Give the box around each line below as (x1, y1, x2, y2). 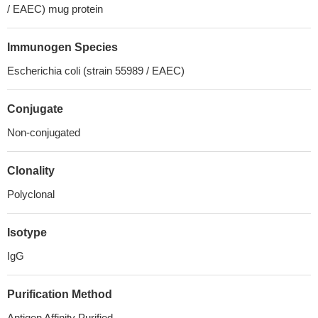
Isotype (7, 226, 47, 238)
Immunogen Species (7, 41, 118, 53)
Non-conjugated (7, 126, 80, 138)
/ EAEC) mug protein (7, 3, 103, 15)
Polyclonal (7, 188, 55, 200)
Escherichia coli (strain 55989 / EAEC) (7, 65, 185, 77)
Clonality (7, 165, 55, 177)
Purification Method (7, 288, 112, 300)
